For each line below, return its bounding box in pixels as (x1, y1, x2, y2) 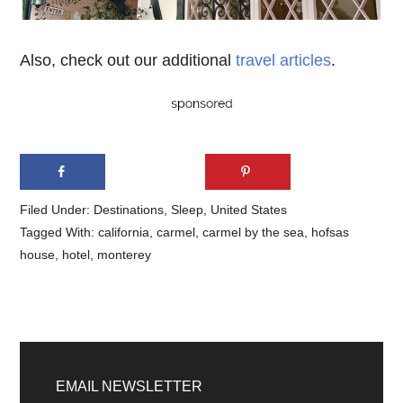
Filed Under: (20, 202, 94, 218)
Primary (19, 342, 113, 372)
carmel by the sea (202, 225, 305, 240)
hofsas (311, 225, 350, 240)
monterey (97, 247, 152, 263)
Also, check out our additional (20, 50, 237, 69)
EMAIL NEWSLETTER (56, 379, 203, 395)
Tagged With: (20, 225, 99, 240)
